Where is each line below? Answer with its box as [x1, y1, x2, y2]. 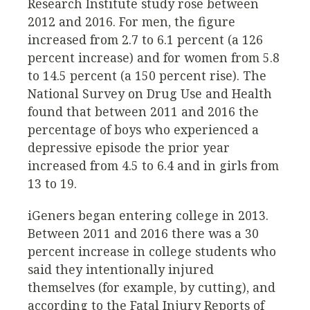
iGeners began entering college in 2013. [28, 206, 268, 224]
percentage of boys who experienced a [28, 121, 259, 138]
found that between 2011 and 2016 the [28, 103, 259, 120]
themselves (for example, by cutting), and [28, 278, 275, 295]
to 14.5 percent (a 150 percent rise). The [28, 67, 266, 84]
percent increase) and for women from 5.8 [28, 49, 280, 66]
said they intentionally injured [28, 260, 214, 277]
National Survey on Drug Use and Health [28, 85, 272, 102]
